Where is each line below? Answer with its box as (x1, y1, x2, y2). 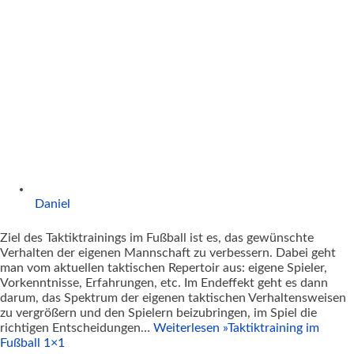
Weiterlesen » (153, 322, 228, 335)
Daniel (35, 198, 70, 211)
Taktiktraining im (228, 322, 319, 335)
